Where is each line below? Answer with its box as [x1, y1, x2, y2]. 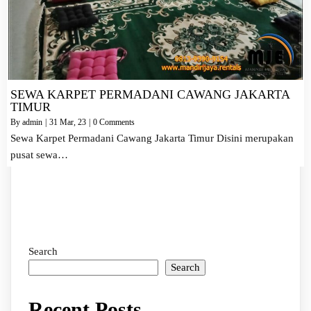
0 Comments [93, 117, 135, 128]
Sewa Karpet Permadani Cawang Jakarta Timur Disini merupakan [10, 133, 294, 144]
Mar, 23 [60, 117, 86, 128]
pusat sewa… [10, 149, 68, 161]
